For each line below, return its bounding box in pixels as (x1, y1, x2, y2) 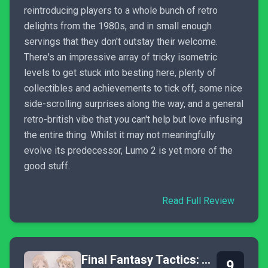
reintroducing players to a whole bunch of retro (24, 5, 218, 16)
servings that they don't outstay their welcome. (24, 36, 218, 47)
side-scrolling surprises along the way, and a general (24, 98, 243, 109)
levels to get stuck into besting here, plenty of (24, 67, 216, 78)
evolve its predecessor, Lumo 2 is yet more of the (24, 145, 233, 156)
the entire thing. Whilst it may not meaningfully (24, 129, 215, 141)
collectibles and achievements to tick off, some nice (24, 83, 242, 94)
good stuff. (24, 160, 70, 172)
